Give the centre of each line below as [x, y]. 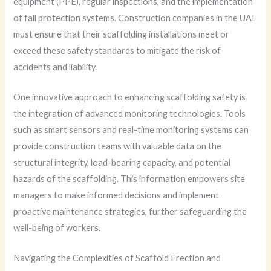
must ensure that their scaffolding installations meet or [122, 34]
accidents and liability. [55, 67]
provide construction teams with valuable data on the [118, 146]
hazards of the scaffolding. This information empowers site [129, 179]
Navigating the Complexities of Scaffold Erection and [117, 258]
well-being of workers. [57, 228]
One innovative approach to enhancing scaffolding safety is [130, 97]
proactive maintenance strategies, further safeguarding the [130, 212]
